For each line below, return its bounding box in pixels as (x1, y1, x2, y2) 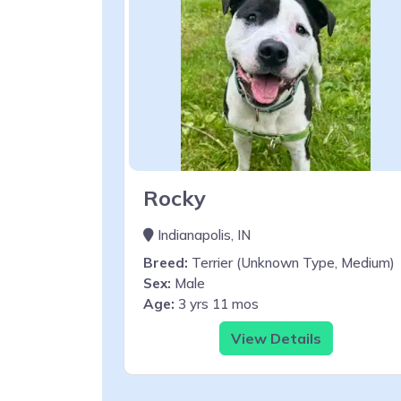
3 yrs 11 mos (175, 294, 259, 312)
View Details (230, 328, 321, 347)
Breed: (143, 253, 188, 271)
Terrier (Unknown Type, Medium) (188, 253, 395, 271)
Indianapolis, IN (154, 226, 251, 243)
